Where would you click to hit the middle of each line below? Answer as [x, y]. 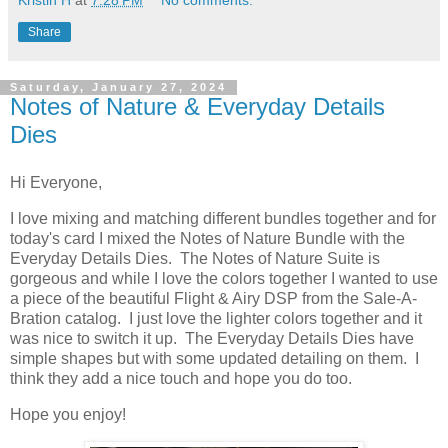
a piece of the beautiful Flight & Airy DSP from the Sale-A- [213, 299]
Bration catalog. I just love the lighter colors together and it [216, 319]
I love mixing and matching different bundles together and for [223, 219]
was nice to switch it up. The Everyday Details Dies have [212, 339]
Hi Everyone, [58, 183]
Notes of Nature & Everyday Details [197, 107]
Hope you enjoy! [68, 414]
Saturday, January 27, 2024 [118, 87]
